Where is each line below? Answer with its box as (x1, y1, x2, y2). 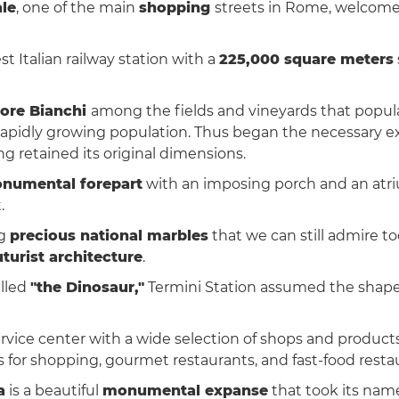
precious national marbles (10, 226, 208, 244)
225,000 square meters (219, 50, 394, 68)
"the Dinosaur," (30, 278, 144, 296)
